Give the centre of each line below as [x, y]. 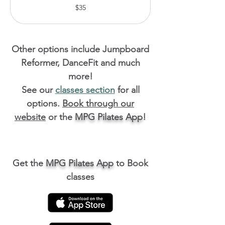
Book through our [98, 103]
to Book [131, 163]
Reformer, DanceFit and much [80, 63]
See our [38, 90]
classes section [85, 90]
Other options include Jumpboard [80, 49]
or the [60, 117]
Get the [29, 163]
